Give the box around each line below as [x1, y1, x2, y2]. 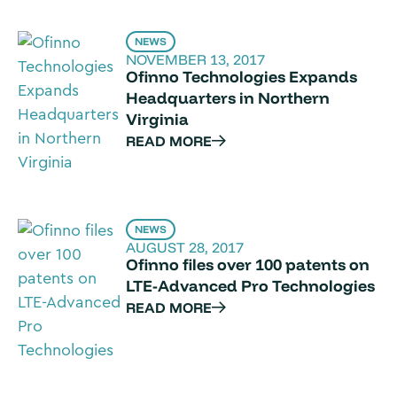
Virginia [126, 109, 190, 129]
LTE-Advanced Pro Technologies [126, 276, 376, 296]
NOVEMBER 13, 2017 [126, 51, 266, 68]
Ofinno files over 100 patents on [126, 254, 370, 275]
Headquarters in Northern [126, 88, 331, 108]
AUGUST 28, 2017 [126, 238, 245, 256]
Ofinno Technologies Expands [126, 66, 358, 87]
